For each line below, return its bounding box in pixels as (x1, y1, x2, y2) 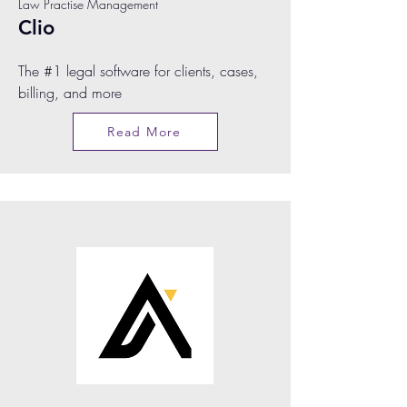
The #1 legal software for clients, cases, (18, 61, 258, 81)
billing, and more (18, 83, 122, 103)
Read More (107, 124, 182, 140)
